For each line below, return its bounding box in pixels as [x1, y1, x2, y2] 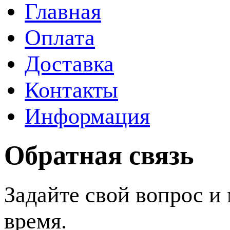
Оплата [25, 25, 95, 50]
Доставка [25, 51, 114, 76]
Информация [25, 104, 150, 129]
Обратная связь [4, 141, 194, 170]
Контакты [25, 78, 118, 103]
